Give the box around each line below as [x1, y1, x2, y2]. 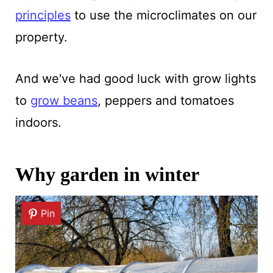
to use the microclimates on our [70, 7, 257, 23]
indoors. [15, 115, 62, 130]
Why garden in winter [15, 163, 199, 185]
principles [15, 7, 71, 23]
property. [15, 29, 68, 44]
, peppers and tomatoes [97, 93, 234, 108]
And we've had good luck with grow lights [15, 71, 256, 86]
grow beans [30, 93, 97, 108]
